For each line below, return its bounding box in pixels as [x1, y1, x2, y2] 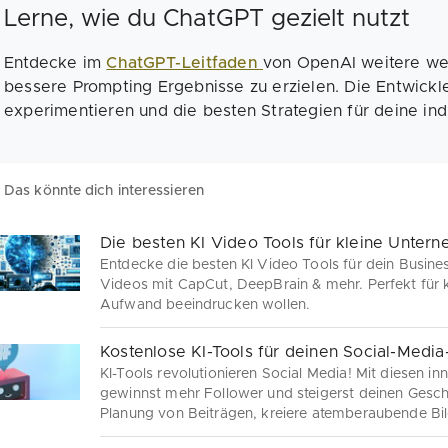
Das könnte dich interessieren [4, 183, 204, 198]
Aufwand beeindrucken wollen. [100, 297, 311, 312]
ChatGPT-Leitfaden [106, 54, 264, 71]
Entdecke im [4, 54, 107, 71]
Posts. [100, 426, 142, 441]
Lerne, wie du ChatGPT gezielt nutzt [4, 6, 410, 31]
